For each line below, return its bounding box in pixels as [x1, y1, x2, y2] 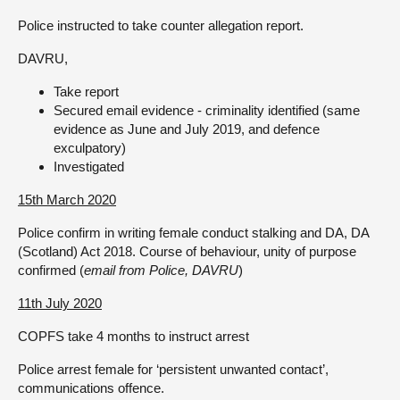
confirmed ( [18, 262, 84, 278]
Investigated [54, 159, 124, 174]
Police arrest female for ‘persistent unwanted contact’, [18, 362, 329, 377]
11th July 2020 [18, 296, 102, 311]
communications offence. [18, 380, 164, 396]
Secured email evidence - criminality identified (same [54, 103, 360, 118]
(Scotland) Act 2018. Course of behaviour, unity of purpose [18, 244, 356, 259]
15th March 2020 [18, 192, 116, 207]
